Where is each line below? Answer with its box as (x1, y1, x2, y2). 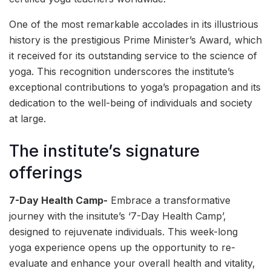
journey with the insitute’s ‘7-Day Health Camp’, (9, 209, 226, 222)
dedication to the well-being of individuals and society (9, 97, 252, 109)
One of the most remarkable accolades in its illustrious (9, 18, 258, 31)
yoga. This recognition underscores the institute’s (9, 65, 234, 78)
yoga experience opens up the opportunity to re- (9, 241, 235, 253)
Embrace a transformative (108, 194, 230, 206)
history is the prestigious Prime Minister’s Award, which (9, 34, 262, 47)
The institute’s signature (9, 140, 200, 161)
